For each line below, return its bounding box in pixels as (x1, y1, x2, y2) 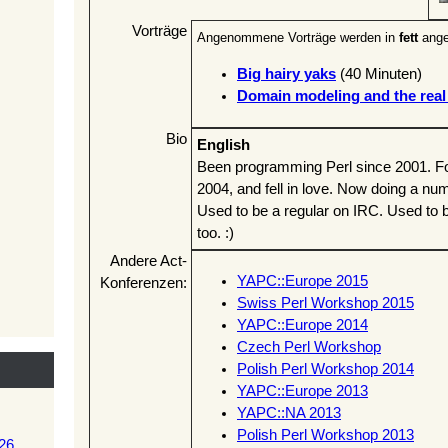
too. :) (197, 224, 234, 241)
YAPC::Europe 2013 (237, 383, 368, 400)
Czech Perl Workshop (237, 339, 381, 356)
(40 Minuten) (336, 66, 422, 83)
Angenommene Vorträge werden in (197, 29, 399, 45)
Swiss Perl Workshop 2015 (237, 295, 414, 312)
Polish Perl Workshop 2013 (237, 427, 414, 444)
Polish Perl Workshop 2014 (237, 361, 414, 378)
